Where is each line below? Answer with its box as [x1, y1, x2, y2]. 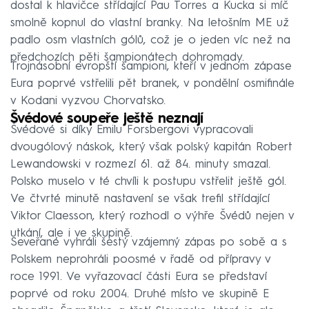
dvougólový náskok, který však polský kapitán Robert [10, 141, 292, 153]
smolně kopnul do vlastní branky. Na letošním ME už [10, 17, 289, 29]
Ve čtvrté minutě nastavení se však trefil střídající [10, 192, 270, 205]
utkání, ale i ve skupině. [10, 227, 132, 239]
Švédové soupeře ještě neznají [10, 112, 203, 126]
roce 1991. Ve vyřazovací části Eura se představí [10, 270, 267, 283]
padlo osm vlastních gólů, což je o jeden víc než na [10, 34, 290, 46]
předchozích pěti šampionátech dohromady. [10, 51, 244, 63]
